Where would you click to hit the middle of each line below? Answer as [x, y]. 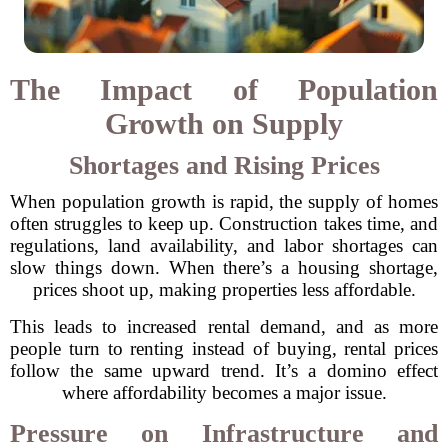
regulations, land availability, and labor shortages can [224, 245]
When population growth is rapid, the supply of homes [224, 201]
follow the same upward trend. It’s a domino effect [224, 370]
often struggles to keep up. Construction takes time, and [224, 223]
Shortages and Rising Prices [224, 165]
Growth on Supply [224, 123]
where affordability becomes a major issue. [224, 392]
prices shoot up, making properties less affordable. [224, 289]
